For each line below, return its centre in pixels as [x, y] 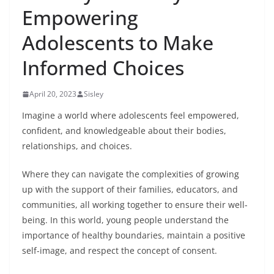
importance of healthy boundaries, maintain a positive [134, 235]
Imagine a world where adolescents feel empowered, [131, 115]
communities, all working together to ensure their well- [135, 205]
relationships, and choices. [77, 146]
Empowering [80, 17]
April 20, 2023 [53, 94]
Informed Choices [103, 68]
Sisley [94, 94]
